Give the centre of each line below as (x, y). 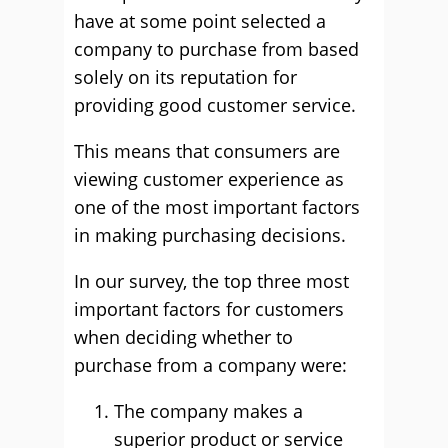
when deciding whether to (183, 337)
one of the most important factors (217, 207)
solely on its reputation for (185, 77)
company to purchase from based (216, 49)
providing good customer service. (215, 105)
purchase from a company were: (210, 365)
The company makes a (208, 411)
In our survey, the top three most (211, 281)
